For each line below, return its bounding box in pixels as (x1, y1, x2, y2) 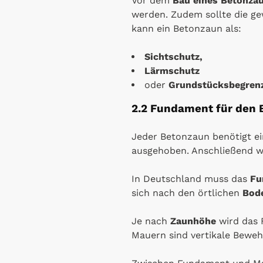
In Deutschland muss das (131, 173, 250, 184)
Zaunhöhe (170, 215, 216, 227)
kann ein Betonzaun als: (131, 22, 241, 34)
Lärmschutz (144, 65, 200, 76)
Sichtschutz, (144, 50, 203, 62)
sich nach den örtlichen (131, 187, 242, 198)
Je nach (131, 215, 170, 227)
